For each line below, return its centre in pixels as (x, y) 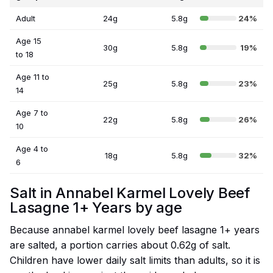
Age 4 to (32, 149)
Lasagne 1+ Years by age (96, 208)
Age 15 (29, 41)
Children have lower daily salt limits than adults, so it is (135, 261)
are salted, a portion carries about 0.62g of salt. (120, 245)
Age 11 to (33, 77)
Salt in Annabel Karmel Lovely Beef (130, 193)
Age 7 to (32, 113)
